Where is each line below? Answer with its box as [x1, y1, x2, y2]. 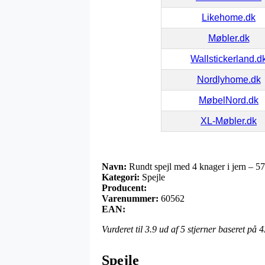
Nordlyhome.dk [196, 74, 261, 85]
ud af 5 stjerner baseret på [157, 224, 259, 234]
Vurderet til [102, 224, 145, 234]
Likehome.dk [202, 12, 256, 22]
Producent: [102, 182, 147, 193]
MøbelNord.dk [199, 95, 258, 105]
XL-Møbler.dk [201, 115, 257, 126]
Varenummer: [102, 193, 159, 203]
